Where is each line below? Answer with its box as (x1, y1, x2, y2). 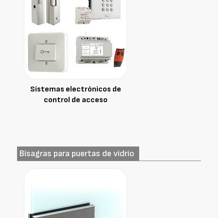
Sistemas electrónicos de (30, 85, 121, 94)
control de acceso (43, 95, 108, 105)
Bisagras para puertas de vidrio (19, 148, 134, 159)
